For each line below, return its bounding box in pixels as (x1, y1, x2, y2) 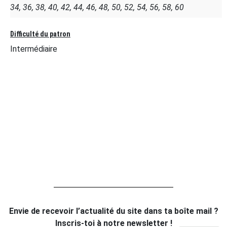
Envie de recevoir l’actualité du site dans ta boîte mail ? (9, 206, 218, 216)
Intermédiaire (10, 44, 57, 54)
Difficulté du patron (10, 29, 70, 38)
